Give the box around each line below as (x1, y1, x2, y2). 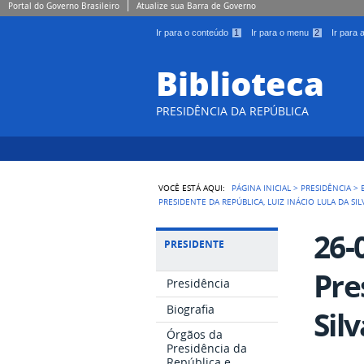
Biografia (167, 301, 215, 317)
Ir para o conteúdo (156, 28, 231, 37)
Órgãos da (167, 327, 223, 343)
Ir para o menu (251, 28, 311, 37)
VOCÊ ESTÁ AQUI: (158, 181, 226, 193)
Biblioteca (156, 59, 324, 106)
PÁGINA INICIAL (232, 181, 292, 193)
